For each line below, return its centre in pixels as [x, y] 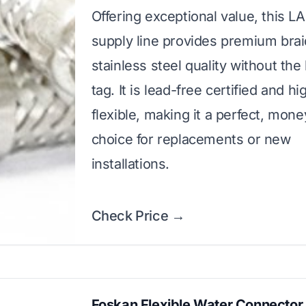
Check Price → [138, 216]
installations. [130, 164]
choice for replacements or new [191, 139]
